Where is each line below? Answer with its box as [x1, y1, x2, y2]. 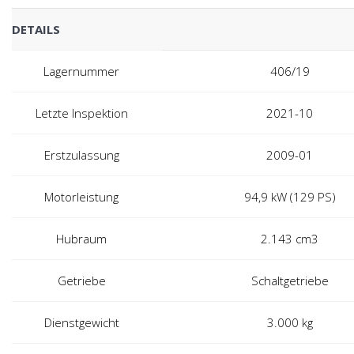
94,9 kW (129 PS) [243, 189, 336, 205]
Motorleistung [44, 189, 119, 205]
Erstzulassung [43, 147, 119, 164]
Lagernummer [43, 63, 119, 80]
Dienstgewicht [43, 314, 119, 331]
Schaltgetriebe [250, 273, 329, 289]
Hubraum [56, 231, 107, 247]
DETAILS [12, 21, 60, 38]
